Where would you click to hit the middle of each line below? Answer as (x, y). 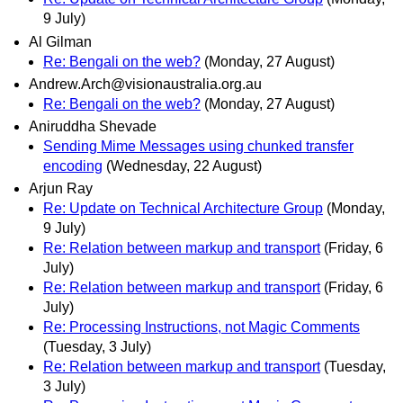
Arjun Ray (61, 189)
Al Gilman (60, 41)
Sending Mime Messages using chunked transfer (198, 146)
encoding (73, 166)
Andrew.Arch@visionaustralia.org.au (145, 84)
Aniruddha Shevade (93, 126)
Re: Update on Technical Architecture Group (183, 209)
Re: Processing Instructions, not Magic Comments (201, 327)
